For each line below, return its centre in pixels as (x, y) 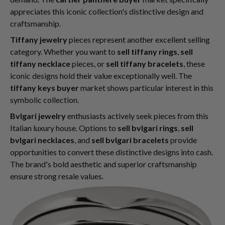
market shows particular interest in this (146, 88)
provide (183, 140)
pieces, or (88, 64)
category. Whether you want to (64, 51)
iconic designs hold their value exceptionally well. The (101, 76)
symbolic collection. (44, 100)
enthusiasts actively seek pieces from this (137, 116)
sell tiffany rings (147, 51)
